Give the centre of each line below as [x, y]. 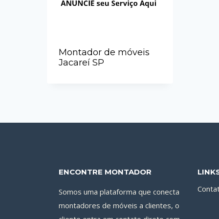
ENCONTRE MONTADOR [105, 172]
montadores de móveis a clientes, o [119, 205]
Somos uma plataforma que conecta [119, 192]
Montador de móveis [104, 52]
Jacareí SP [81, 63]
